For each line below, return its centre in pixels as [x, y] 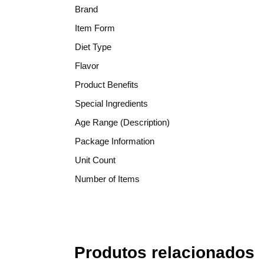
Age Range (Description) [122, 122]
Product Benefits [107, 84]
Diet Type [93, 47]
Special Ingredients [111, 103]
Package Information [115, 141]
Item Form [95, 28]
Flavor [87, 65]
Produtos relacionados [164, 253]
